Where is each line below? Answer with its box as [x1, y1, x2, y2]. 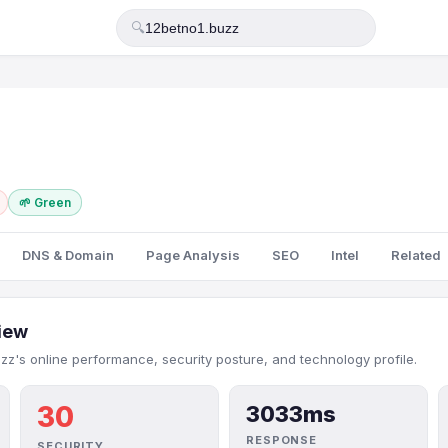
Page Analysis [146, 247, 240, 263]
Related [391, 247, 441, 263]
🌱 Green [19, 195, 71, 210]
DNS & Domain [22, 247, 114, 263]
